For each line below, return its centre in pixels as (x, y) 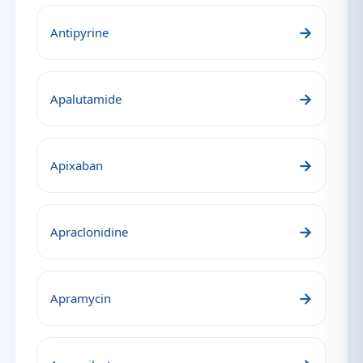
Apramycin (81, 298)
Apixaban (77, 165)
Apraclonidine (89, 232)
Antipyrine (79, 32)
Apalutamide (86, 99)
